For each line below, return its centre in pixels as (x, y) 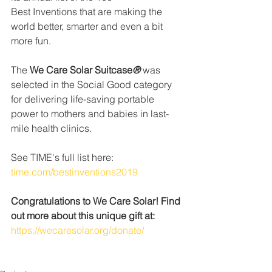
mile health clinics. (51, 128)
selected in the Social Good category (93, 84)
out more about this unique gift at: (83, 216)
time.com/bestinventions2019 (74, 172)
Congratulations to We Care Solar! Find (97, 201)
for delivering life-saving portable (84, 99)
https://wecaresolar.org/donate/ (77, 230)
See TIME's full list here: (63, 157)
